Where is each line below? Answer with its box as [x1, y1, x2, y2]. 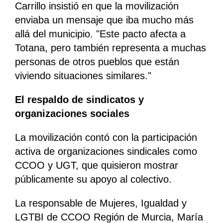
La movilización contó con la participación [15, 132, 197, 143]
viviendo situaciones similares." [15, 70, 151, 82]
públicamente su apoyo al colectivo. [15, 174, 172, 185]
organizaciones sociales [15, 108, 129, 119]
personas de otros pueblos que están [15, 56, 179, 68]
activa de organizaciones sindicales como [15, 146, 197, 157]
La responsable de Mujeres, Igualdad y [15, 198, 187, 209]
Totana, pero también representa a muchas [15, 42, 206, 54]
